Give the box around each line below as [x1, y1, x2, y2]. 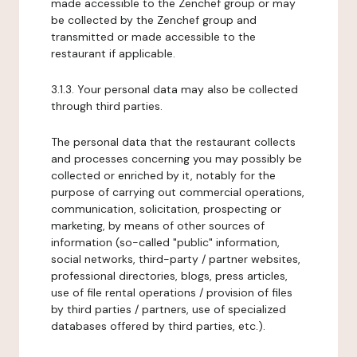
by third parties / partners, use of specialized [51, 302, 286, 316]
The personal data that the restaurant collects [51, 135, 296, 149]
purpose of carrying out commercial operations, [51, 185, 304, 199]
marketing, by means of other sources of [51, 218, 265, 233]
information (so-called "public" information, [51, 235, 280, 249]
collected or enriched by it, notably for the [51, 168, 276, 182]
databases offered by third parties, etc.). [51, 319, 265, 333]
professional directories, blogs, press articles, [51, 269, 288, 283]
